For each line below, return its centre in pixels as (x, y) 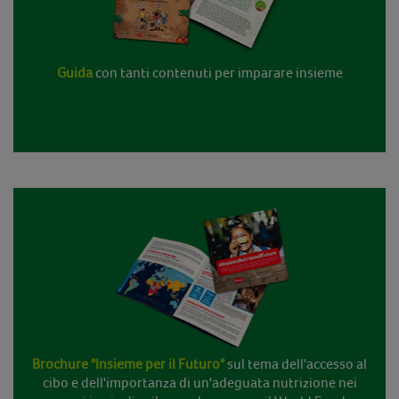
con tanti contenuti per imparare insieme (219, 72)
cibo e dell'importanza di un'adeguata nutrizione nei (199, 382)
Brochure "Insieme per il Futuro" (128, 363)
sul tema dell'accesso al (297, 363)
